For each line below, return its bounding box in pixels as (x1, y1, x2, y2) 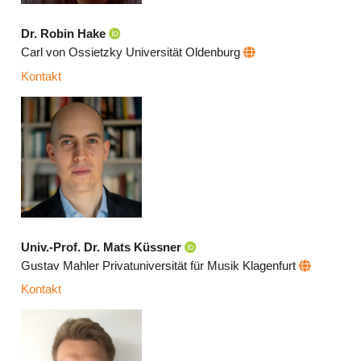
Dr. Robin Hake (21, 27, 106, 41)
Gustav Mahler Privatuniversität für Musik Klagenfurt (21, 259, 300, 272)
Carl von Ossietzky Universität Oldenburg (21, 46, 244, 60)
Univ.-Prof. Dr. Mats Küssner (21, 240, 182, 254)
